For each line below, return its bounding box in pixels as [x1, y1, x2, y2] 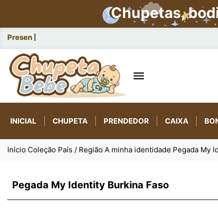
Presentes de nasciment [7, 33, 93, 42]
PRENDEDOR [104, 116, 149, 126]
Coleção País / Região [28, 145, 103, 154]
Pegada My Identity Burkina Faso [12, 179, 169, 191]
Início [7, 145, 26, 154]
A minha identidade [105, 145, 171, 154]
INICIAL [10, 116, 36, 126]
